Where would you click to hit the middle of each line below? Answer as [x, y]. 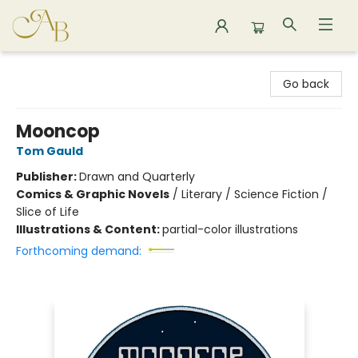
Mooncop [58, 131]
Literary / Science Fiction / [255, 194]
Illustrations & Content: [89, 229]
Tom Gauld [50, 151]
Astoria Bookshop [60, 66]
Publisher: [48, 177]
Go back [306, 84]
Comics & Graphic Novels [93, 194]
